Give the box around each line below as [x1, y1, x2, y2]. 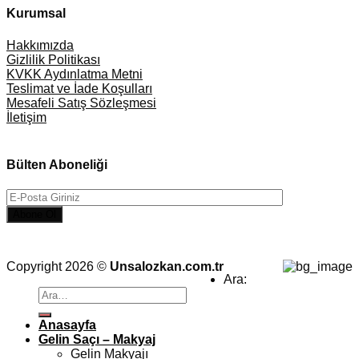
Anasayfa [38, 318, 96, 333]
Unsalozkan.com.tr [110, 260, 224, 274]
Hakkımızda [6, 38, 74, 52]
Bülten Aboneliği [6, 157, 107, 171]
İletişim [6, 110, 46, 124]
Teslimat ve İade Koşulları [6, 81, 152, 95]
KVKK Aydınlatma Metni [6, 67, 143, 81]
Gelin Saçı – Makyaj [38, 333, 155, 347]
